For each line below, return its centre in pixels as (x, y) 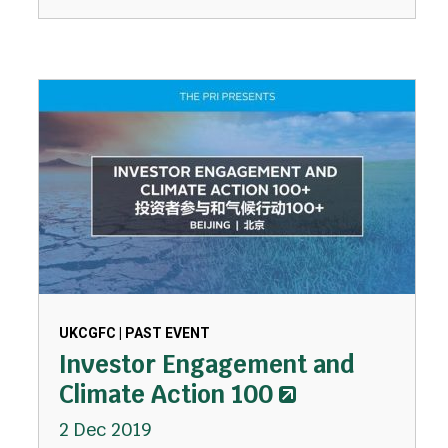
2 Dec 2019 (105, 429)
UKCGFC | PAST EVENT (134, 333)
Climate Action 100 (165, 394)
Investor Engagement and (206, 364)
